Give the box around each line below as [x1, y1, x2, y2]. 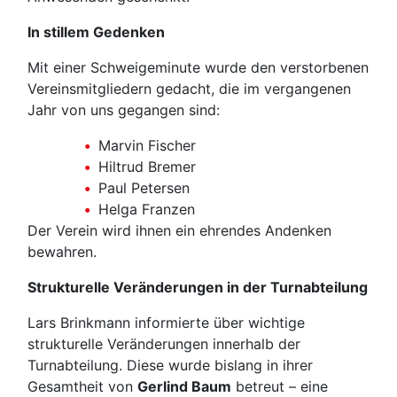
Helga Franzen [98, 200, 195, 218]
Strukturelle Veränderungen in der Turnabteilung [27, 278, 368, 296]
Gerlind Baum [137, 378, 231, 395]
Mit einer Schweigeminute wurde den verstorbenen [27, 58, 369, 76]
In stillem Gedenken [27, 23, 165, 41]
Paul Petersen [98, 179, 190, 197]
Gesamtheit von [27, 378, 137, 395]
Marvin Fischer [98, 136, 196, 154]
